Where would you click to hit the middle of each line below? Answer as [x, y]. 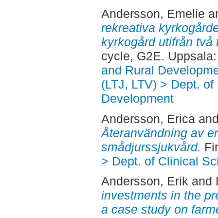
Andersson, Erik [145, 181]
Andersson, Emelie [153, 13]
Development [137, 98]
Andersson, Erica [148, 118]
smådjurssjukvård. [151, 147]
